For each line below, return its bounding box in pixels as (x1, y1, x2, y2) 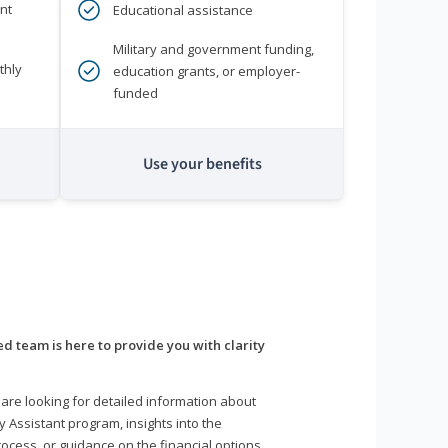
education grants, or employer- (113, 62, 300, 81)
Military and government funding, (113, 40, 314, 59)
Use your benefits (142, 153, 262, 176)
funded (113, 84, 158, 103)
